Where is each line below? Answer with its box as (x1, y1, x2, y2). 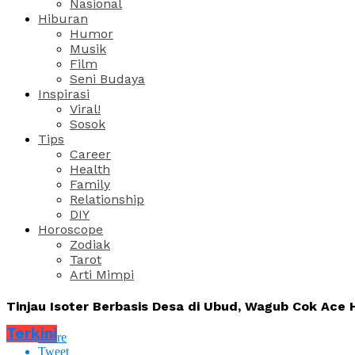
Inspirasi (38, 86, 90, 101)
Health (70, 161, 110, 177)
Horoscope (38, 221, 103, 237)
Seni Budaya (70, 71, 145, 86)
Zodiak (70, 236, 110, 252)
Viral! (70, 101, 101, 116)
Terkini (6, 325, 57, 343)
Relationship (70, 191, 144, 207)
